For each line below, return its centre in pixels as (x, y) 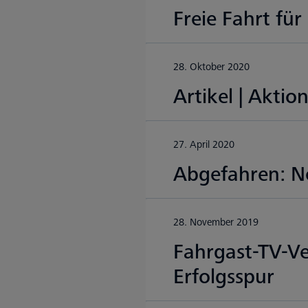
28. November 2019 (216, 222)
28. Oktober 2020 (211, 67)
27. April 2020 (204, 145)
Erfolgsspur (224, 277)
